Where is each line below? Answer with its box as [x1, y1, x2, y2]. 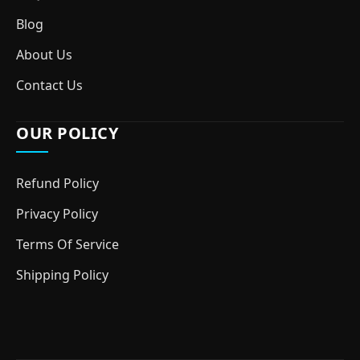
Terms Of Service [16, 235, 119, 253]
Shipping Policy [16, 266, 108, 284]
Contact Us [16, 76, 83, 94]
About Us [16, 46, 72, 63]
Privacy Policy [16, 205, 98, 223]
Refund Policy [16, 174, 99, 192]
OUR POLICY [16, 122, 118, 144]
